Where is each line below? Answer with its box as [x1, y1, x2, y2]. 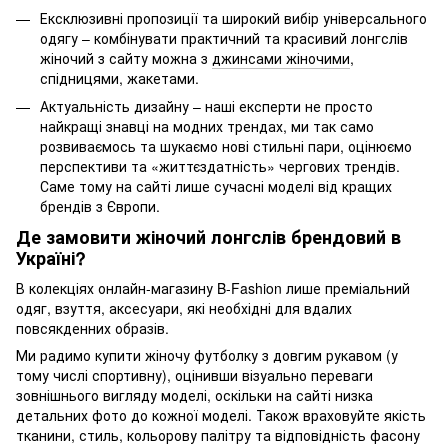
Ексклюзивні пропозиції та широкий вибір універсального [40, 7, 427, 28]
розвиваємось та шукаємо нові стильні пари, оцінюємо [40, 135, 412, 156]
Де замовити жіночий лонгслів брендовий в [16, 224, 401, 251]
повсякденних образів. [16, 317, 169, 338]
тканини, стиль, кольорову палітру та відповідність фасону [16, 424, 420, 445]
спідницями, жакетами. [40, 67, 199, 88]
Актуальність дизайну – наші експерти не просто [40, 95, 373, 116]
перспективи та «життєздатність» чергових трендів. [40, 155, 400, 176]
